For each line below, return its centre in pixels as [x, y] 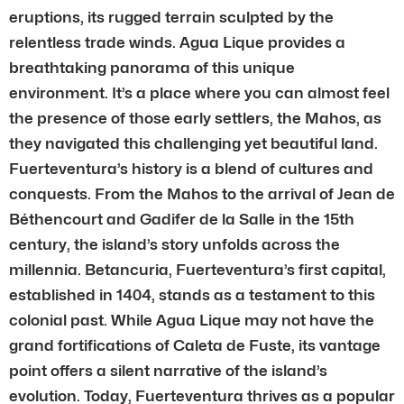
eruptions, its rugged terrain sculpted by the [171, 17]
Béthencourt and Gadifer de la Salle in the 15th [182, 219]
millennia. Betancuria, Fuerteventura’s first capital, [197, 269]
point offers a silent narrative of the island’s [168, 370]
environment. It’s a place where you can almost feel [199, 92]
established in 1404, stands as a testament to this [192, 294]
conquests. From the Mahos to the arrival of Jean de [202, 193]
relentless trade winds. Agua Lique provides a [177, 42]
